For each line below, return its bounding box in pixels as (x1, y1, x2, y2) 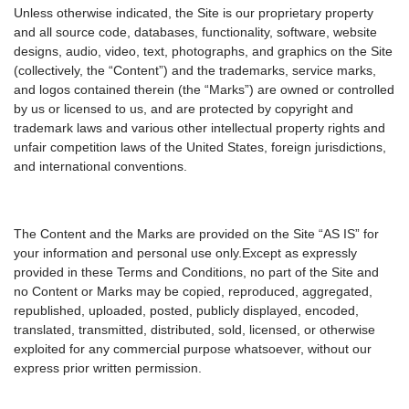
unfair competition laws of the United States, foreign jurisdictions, (14, 140, 386, 155)
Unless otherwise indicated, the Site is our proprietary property (14, 5, 373, 21)
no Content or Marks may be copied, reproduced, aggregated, (14, 284, 372, 299)
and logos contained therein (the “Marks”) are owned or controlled (14, 82, 394, 98)
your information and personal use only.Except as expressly (14, 246, 357, 261)
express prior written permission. (14, 361, 202, 376)
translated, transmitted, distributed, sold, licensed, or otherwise (14, 322, 375, 338)
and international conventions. (14, 159, 187, 174)
